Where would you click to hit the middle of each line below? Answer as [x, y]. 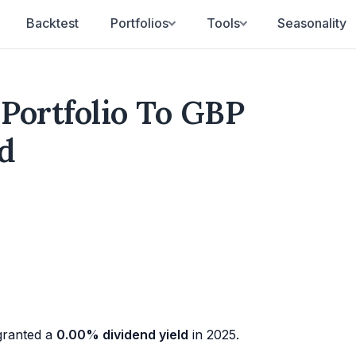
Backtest [53, 23]
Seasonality [311, 23]
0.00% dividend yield [122, 335]
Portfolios [140, 23]
